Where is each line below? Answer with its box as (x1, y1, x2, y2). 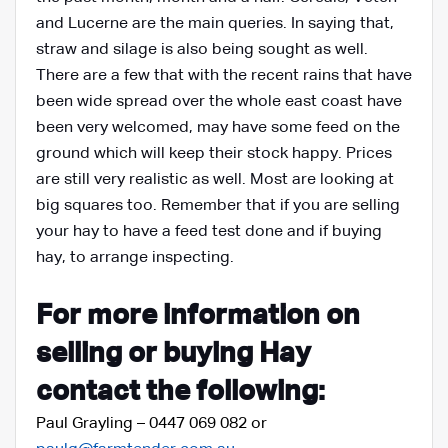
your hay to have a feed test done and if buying (36, 224, 382, 241)
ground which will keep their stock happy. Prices (36, 146, 392, 163)
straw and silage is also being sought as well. (36, 42, 368, 59)
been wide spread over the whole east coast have (36, 94, 402, 111)
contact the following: (36, 378, 325, 407)
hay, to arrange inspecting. (36, 250, 234, 267)
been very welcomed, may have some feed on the (36, 120, 400, 137)
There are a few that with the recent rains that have (36, 68, 412, 85)
